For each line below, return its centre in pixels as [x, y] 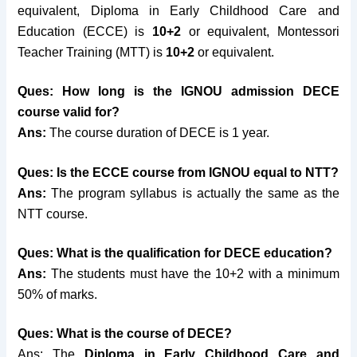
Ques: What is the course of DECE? [125, 334]
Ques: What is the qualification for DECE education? [175, 253]
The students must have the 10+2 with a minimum [193, 274]
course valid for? [69, 112]
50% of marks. [58, 295]
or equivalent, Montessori [260, 32]
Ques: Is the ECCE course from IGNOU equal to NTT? [178, 172]
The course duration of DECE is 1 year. [161, 133]
